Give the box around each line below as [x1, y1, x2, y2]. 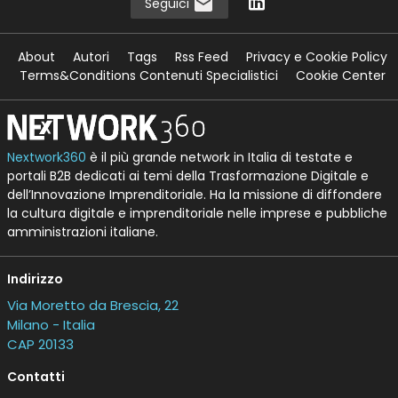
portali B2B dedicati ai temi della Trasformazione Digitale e [6, 167, 369, 186]
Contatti [6, 368, 65, 386]
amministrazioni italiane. [6, 223, 158, 242]
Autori [73, 48, 110, 67]
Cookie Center [296, 67, 386, 85]
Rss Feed [175, 48, 229, 67]
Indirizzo [6, 270, 63, 289]
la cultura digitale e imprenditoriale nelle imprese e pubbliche [6, 204, 387, 223]
